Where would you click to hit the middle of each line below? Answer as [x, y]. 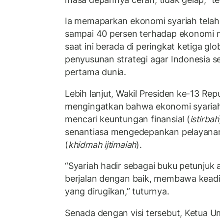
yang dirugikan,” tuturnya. [117, 192]
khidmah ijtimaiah [102, 144]
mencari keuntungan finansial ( [127, 119]
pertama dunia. [96, 72]
